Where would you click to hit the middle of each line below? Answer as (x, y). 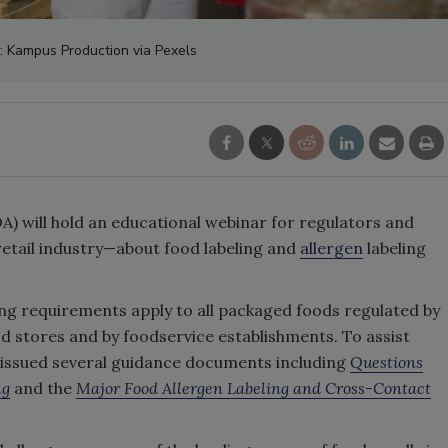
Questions (386, 362)
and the (43, 388)
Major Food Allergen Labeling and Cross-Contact (253, 388)
